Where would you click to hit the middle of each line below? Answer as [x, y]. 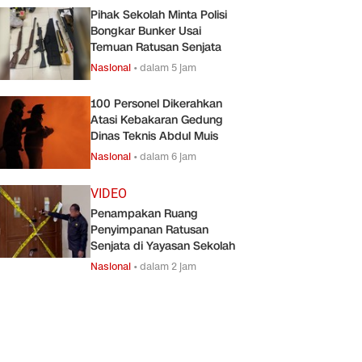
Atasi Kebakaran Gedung [157, 120]
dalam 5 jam [168, 67]
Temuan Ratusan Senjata [156, 47]
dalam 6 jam [168, 156]
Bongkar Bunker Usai [146, 31]
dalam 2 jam [168, 266]
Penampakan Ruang [144, 213]
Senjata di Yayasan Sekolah [163, 246]
